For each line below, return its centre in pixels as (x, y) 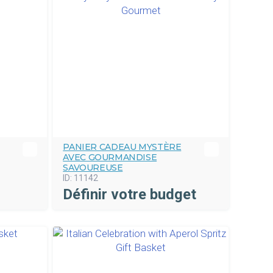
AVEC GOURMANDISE (110, 157)
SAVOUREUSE (93, 168)
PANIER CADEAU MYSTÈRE (122, 147)
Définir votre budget (130, 194)
